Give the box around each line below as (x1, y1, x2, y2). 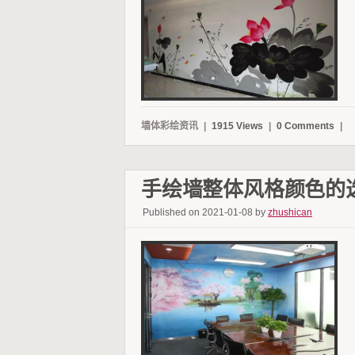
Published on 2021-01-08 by (143, 206, 268, 218)
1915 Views (212, 120, 265, 132)
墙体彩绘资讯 (141, 120, 198, 132)
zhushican (268, 206, 312, 218)
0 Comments (277, 120, 337, 132)
